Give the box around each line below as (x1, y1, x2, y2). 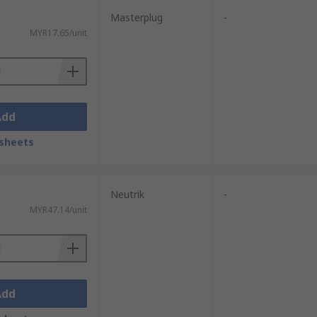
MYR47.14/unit (29, 204, 87, 216)
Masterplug (110, 11, 163, 24)
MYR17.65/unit (29, 27, 87, 39)
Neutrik (110, 188, 144, 201)
